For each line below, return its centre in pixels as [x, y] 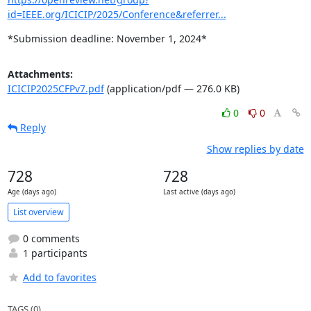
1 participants [53, 253]
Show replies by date [255, 149]
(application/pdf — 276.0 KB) [171, 89]
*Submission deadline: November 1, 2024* [107, 39]
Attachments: [40, 74]
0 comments [50, 238]
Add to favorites [59, 277]
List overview [38, 212]
